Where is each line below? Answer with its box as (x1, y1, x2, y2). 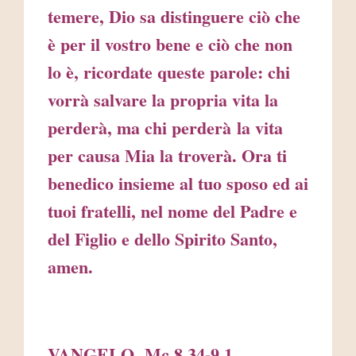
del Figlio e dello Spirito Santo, (48, 226, 277, 253)
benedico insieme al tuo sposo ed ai (48, 170, 308, 197)
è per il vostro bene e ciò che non (48, 31, 292, 58)
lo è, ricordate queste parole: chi (48, 59, 290, 86)
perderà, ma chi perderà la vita (48, 114, 283, 141)
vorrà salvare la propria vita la (48, 87, 278, 114)
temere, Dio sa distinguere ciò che (48, 3, 300, 30)
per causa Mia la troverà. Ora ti (48, 142, 287, 169)
